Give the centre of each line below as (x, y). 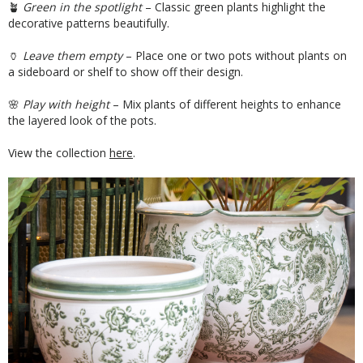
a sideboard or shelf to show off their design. (126, 72)
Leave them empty (73, 56)
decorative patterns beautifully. (89, 23)
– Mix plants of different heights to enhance (225, 104)
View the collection (59, 153)
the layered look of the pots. (82, 120)
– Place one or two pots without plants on (235, 56)
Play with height (66, 104)
